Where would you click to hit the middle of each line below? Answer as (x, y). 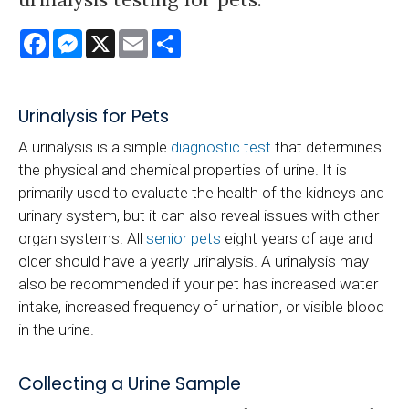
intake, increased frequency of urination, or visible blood (201, 306)
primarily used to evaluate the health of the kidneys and (201, 192)
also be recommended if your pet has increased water (198, 283)
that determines (326, 147)
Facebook (83, 36)
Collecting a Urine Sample (130, 383)
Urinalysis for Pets (94, 116)
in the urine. (56, 329)
